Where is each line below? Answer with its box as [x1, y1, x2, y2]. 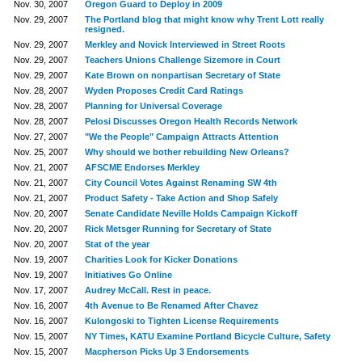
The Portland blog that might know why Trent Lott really [84, 15, 324, 24]
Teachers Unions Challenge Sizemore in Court [84, 55, 280, 65]
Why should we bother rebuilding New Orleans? [84, 147, 289, 157]
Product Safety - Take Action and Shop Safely [84, 193, 278, 203]
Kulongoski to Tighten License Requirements [84, 316, 279, 326]
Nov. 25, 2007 [13, 147, 68, 157]
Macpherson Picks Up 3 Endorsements [84, 347, 249, 356]
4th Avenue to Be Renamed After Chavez [84, 301, 259, 310]
